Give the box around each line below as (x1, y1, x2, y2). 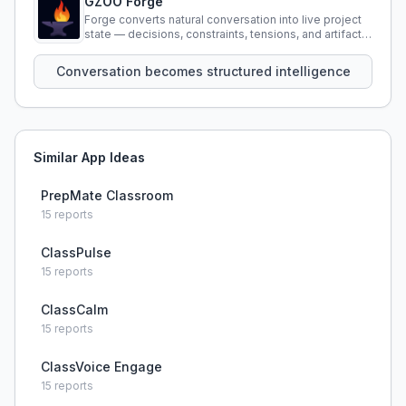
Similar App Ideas (34, 150, 145, 165)
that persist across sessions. (84, 42, 237, 55)
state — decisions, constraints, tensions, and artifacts (84, 27, 368, 41)
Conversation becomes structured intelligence (55, 63, 351, 79)
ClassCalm (41, 302, 108, 317)
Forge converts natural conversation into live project (84, 13, 362, 26)
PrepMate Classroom (41, 188, 173, 203)
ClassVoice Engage (41, 359, 162, 374)
